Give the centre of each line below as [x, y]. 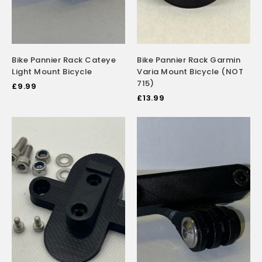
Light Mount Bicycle [52, 71]
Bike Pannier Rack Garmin [189, 60]
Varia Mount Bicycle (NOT [190, 71]
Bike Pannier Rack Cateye [64, 60]
